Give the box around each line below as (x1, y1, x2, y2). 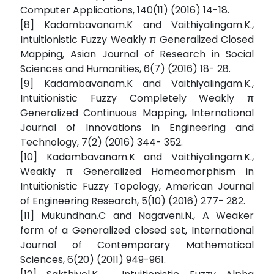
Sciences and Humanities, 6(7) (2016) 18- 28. (20, 62, 231, 76)
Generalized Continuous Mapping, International (20, 106, 254, 120)
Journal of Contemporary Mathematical (20, 238, 254, 253)
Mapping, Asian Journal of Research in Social (20, 47, 254, 62)
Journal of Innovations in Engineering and (20, 120, 254, 135)
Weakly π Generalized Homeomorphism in (20, 165, 254, 179)
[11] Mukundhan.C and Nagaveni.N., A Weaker (20, 209, 254, 223)
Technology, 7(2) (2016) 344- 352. (20, 135, 183, 150)
